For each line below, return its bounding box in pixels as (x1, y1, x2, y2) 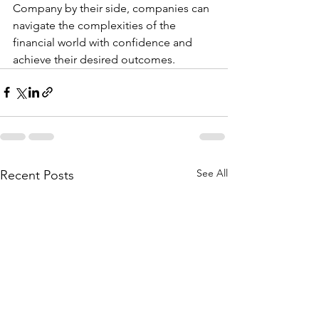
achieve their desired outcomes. (13, 52, 175, 66)
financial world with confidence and (13, 35, 195, 49)
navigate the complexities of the (13, 18, 179, 32)
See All (197, 166, 228, 179)
